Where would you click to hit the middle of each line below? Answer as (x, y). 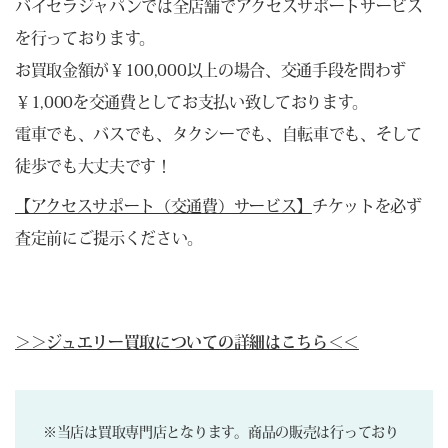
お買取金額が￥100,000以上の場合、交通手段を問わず (211, 69)
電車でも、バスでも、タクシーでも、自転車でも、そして (218, 133)
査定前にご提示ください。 (109, 237)
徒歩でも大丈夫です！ (93, 165)
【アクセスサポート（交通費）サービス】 (163, 205)
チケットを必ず (366, 205)
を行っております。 (85, 37)
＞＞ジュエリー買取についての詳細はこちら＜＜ (187, 341)
